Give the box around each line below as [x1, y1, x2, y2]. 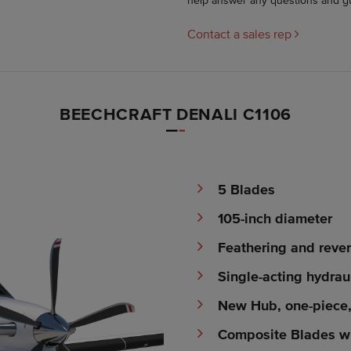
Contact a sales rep [187, 26, 295, 41]
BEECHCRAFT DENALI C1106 [60, 103, 291, 123]
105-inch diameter [217, 210, 332, 226]
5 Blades [217, 181, 275, 197]
